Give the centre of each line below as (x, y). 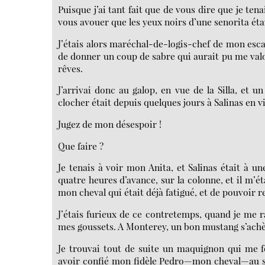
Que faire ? (81, 146)
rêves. (71, 68)
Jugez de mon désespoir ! (110, 124)
